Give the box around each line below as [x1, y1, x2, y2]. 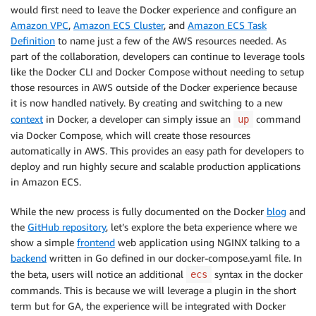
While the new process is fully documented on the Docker [11, 205, 267, 217]
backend [11, 251, 47, 264]
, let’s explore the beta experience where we [106, 220, 297, 233]
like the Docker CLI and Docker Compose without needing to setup [11, 65, 304, 78]
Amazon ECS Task [188, 18, 267, 31]
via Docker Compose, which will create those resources [11, 128, 250, 141]
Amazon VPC [11, 18, 68, 31]
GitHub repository [28, 220, 106, 233]
